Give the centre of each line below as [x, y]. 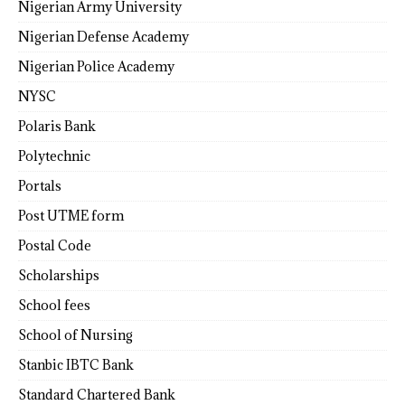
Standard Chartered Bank [97, 394]
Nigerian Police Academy [96, 66]
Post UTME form [71, 215]
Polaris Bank [57, 126]
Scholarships [59, 275]
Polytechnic [54, 155]
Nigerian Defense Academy [104, 36]
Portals [40, 185]
